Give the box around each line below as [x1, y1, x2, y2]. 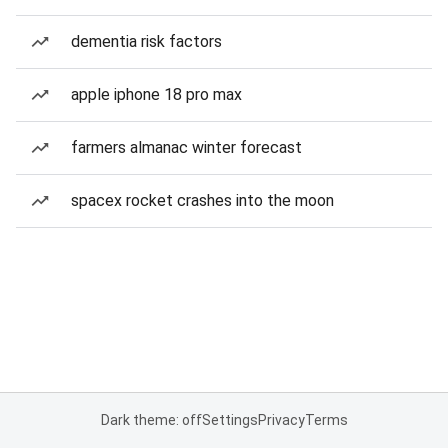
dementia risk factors [71, 32, 222, 51]
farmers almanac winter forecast [71, 138, 302, 157]
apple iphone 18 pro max [71, 85, 242, 104]
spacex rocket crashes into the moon [71, 191, 334, 210]
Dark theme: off [100, 412, 202, 428]
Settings [201, 412, 258, 428]
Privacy [257, 412, 305, 428]
